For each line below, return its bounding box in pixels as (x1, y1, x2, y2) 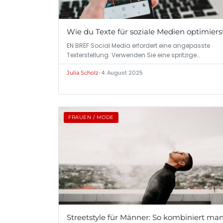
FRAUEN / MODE (68, 113, 114, 120)
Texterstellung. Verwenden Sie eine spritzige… (67, 50, 200, 59)
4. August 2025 (101, 68, 143, 77)
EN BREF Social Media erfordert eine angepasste (67, 41, 210, 50)
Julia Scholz (67, 69, 99, 76)
